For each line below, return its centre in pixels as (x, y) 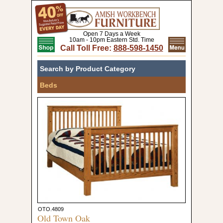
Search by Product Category (88, 69)
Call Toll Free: (87, 48)
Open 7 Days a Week (111, 34)
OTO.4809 (51, 209)
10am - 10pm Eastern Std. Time (111, 40)
